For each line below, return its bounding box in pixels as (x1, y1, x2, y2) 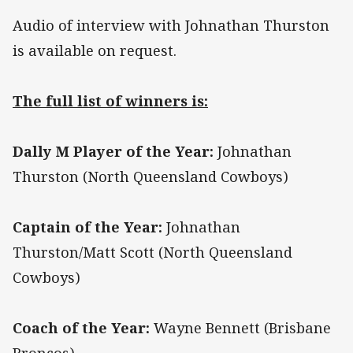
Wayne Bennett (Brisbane (150, 318, 331, 338)
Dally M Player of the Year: (13, 142, 214, 162)
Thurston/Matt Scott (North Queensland (13, 243, 292, 262)
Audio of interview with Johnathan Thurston (13, 16, 329, 35)
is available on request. (13, 41, 176, 61)
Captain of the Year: (13, 217, 162, 237)
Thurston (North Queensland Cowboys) (13, 167, 288, 187)
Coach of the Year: (13, 318, 150, 338)
